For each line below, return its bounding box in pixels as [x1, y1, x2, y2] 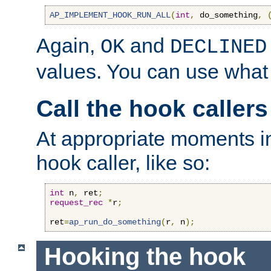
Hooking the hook [44, 243, 246, 270]
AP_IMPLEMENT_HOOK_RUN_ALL [50, 10, 171, 20]
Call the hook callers [36, 96, 268, 122]
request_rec [50, 197, 103, 207]
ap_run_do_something [69, 217, 161, 227]
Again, [36, 33, 100, 57]
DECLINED [170, 35, 267, 59]
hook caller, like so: [36, 151, 210, 174]
